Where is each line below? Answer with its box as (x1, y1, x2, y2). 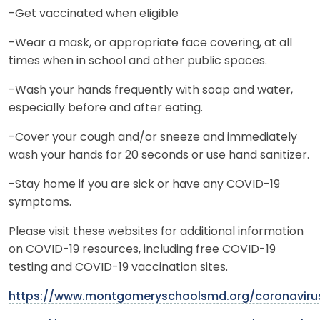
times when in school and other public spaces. (9, 55, 267, 67)
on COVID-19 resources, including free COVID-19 (9, 244, 276, 256)
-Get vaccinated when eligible (9, 8, 179, 20)
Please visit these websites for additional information (9, 226, 304, 238)
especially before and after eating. (9, 102, 203, 114)
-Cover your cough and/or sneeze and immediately (9, 131, 297, 144)
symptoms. (9, 196, 71, 209)
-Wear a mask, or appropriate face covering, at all (9, 37, 292, 49)
